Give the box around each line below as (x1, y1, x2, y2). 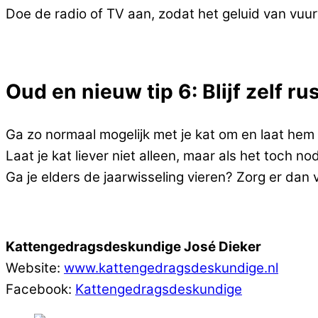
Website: (6, 260, 64, 277)
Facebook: (6, 281, 75, 298)
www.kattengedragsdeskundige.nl (64, 260, 278, 277)
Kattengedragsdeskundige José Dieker (6, 238, 261, 256)
